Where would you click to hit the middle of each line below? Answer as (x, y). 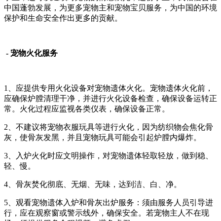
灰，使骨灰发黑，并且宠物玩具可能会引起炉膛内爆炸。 (103, 137)
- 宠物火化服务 (31, 53)
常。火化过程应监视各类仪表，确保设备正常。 (87, 109)
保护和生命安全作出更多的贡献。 (63, 18)
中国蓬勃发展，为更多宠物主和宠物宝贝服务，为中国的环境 (110, 7)
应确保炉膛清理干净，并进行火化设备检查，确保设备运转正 (110, 98)
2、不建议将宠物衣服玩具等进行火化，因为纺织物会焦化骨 (109, 127)
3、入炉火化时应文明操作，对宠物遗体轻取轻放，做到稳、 (109, 155)
